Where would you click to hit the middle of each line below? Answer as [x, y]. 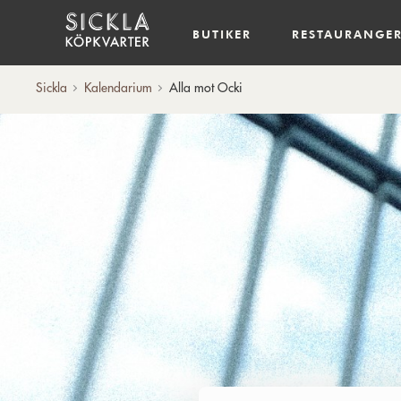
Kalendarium [118, 88]
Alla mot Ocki [206, 88]
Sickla [51, 88]
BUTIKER [222, 34]
